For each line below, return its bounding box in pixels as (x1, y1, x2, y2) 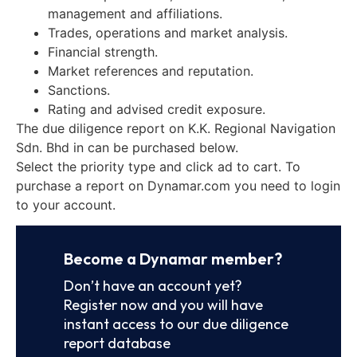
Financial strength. (48, 43, 158, 60)
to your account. (16, 196, 116, 213)
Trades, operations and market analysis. (48, 24, 288, 41)
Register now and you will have (64, 295, 263, 314)
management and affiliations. (48, 5, 222, 22)
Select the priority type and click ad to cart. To (16, 158, 300, 175)
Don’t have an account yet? (64, 276, 242, 295)
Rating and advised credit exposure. (48, 100, 265, 117)
